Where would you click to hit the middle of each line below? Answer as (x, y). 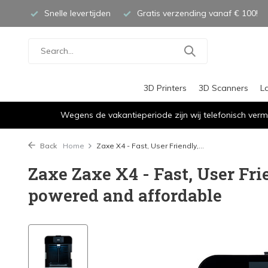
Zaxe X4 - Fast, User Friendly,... (150, 146)
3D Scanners (223, 88)
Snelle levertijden (76, 13)
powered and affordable (125, 195)
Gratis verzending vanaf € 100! (196, 13)
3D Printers (165, 88)
